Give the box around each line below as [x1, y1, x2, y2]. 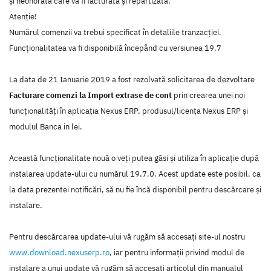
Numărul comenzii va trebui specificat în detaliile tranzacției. [9, 27, 221, 38]
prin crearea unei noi [172, 90, 245, 101]
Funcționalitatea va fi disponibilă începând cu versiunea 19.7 [9, 43, 221, 54]
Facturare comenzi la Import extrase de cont [9, 90, 172, 101]
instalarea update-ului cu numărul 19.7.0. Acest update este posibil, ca [9, 169, 261, 180]
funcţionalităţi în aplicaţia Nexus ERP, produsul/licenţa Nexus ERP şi [9, 106, 248, 117]
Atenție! [9, 11, 37, 22]
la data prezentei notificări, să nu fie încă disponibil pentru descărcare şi [9, 184, 261, 195]
